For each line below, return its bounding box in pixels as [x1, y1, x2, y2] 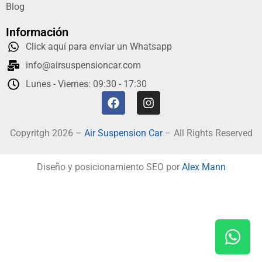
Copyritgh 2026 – [9, 127, 84, 139]
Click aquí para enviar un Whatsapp [26, 40, 172, 52]
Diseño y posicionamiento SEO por [36, 161, 182, 173]
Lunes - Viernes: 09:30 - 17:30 [26, 78, 147, 89]
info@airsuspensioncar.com [26, 59, 141, 71]
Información [6, 25, 68, 39]
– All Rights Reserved [162, 127, 253, 139]
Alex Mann [181, 161, 226, 173]
